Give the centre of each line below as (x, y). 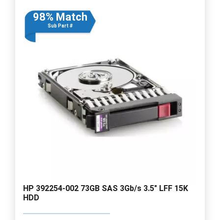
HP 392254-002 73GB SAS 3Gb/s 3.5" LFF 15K (106, 188)
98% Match (60, 17)
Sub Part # (60, 26)
